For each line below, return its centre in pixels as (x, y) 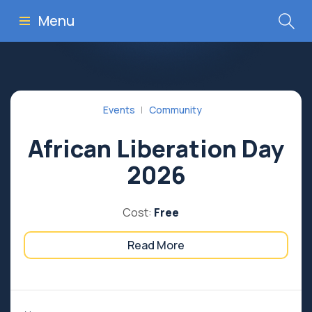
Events (119, 110)
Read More (156, 245)
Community (175, 110)
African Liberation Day (156, 148)
